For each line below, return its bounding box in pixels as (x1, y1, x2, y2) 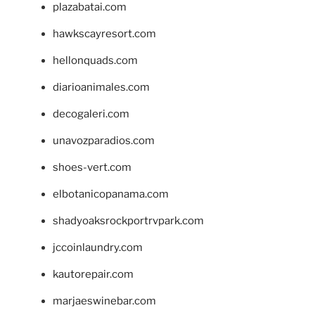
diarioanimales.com (53, 81, 150, 94)
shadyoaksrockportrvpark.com (53, 214, 204, 228)
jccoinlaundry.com (53, 241, 143, 255)
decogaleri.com (53, 108, 129, 121)
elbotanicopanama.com (53, 188, 169, 201)
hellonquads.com (53, 54, 138, 67)
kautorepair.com (53, 268, 134, 281)
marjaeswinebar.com (53, 295, 156, 308)
